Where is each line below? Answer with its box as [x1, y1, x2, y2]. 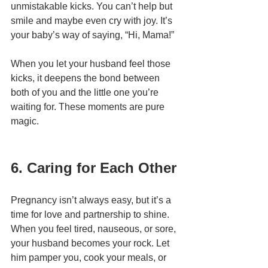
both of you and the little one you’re [11, 87, 161, 98]
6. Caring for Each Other [11, 160, 176, 176]
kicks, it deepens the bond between [11, 73, 162, 84]
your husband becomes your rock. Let [11, 238, 172, 249]
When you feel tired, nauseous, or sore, [11, 224, 178, 234]
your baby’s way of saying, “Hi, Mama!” [11, 30, 174, 41]
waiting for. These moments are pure [11, 102, 167, 112]
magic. [11, 116, 39, 127]
